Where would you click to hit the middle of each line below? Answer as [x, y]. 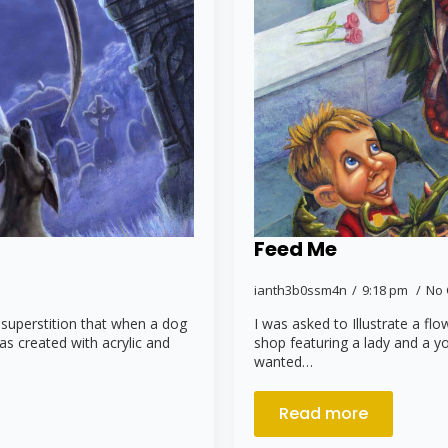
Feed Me [295, 248]
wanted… [283, 361]
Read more [323, 413]
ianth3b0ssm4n [300, 289]
